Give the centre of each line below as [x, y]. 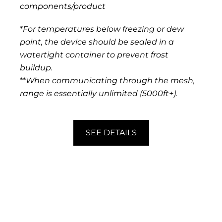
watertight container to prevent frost [94, 55]
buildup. [36, 68]
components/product [63, 6]
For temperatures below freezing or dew [103, 29]
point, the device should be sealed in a [97, 42]
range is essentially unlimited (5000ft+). [99, 94]
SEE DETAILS [111, 133]
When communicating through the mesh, [110, 81]
